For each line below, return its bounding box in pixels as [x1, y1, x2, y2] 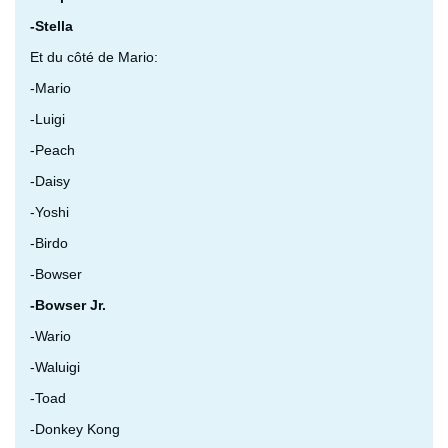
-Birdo [30, 234, 68, 251]
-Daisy [30, 172, 70, 189]
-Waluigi [30, 358, 80, 375]
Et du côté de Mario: [30, 48, 158, 65]
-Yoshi [30, 203, 69, 220]
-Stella [30, 17, 73, 34]
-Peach [30, 141, 75, 158]
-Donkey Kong [30, 420, 120, 437]
